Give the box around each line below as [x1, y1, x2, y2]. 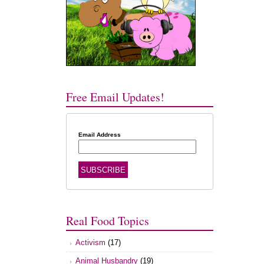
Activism [75, 238, 106, 247]
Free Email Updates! [66, 88, 165, 105]
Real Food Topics [66, 213, 150, 229]
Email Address [78, 131, 121, 138]
